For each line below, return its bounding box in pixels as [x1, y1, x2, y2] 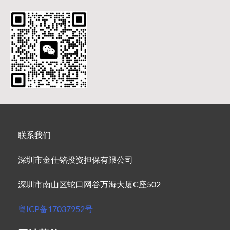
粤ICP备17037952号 [18, 204, 93, 214]
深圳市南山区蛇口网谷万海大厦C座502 [18, 179, 161, 189]
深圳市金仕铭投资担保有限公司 [18, 155, 133, 165]
